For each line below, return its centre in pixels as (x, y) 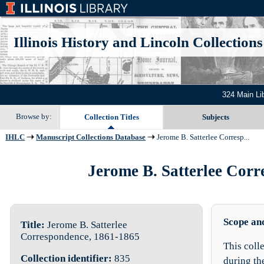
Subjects (215, 117)
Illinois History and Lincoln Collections (138, 42)
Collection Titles (111, 117)
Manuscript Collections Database (91, 137)
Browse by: (34, 116)
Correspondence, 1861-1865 (80, 237)
